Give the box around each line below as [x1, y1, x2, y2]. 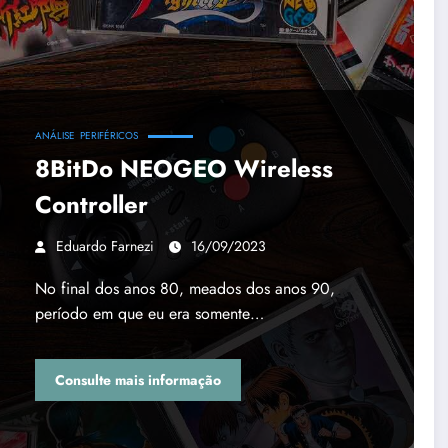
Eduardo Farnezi [55, 236, 154, 257]
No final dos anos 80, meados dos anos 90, [34, 277, 335, 301]
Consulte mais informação [54, 369, 221, 390]
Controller [34, 187, 148, 223]
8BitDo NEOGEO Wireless [34, 151, 333, 187]
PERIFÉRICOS [79, 128, 138, 144]
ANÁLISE [34, 128, 75, 144]
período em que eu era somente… [34, 302, 264, 326]
